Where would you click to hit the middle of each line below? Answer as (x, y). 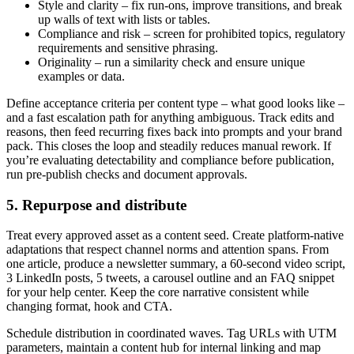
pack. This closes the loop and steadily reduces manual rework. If (169, 145)
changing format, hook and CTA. (89, 307)
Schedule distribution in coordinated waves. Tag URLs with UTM (171, 333)
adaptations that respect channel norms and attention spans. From (168, 250)
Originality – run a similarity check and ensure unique (171, 62)
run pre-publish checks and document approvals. (127, 174)
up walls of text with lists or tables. (124, 19)
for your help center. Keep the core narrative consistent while (158, 292)
